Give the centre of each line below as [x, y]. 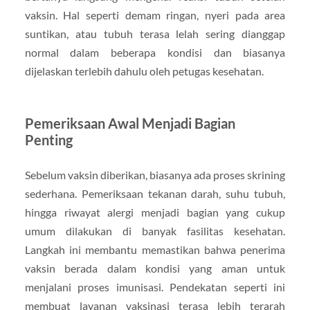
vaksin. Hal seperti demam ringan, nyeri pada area [155, 15]
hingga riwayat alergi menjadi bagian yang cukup [155, 212]
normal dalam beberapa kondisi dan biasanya [155, 52]
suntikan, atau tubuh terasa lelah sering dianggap [155, 33]
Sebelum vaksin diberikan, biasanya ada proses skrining [155, 174]
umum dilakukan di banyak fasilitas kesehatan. [155, 230]
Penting [48, 139]
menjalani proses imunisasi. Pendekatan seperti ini [155, 286]
